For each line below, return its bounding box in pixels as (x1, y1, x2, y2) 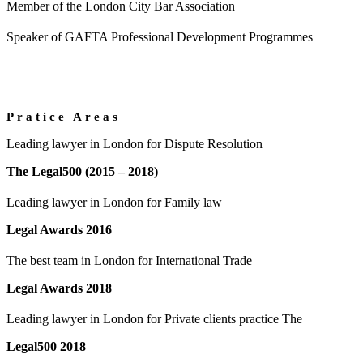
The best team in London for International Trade (6, 253, 252, 267)
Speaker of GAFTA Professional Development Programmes (6, 29, 313, 44)
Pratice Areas (6, 109, 121, 123)
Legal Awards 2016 (6, 222, 112, 237)
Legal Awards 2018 (6, 280, 112, 295)
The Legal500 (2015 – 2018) (6, 164, 158, 178)
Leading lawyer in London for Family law (6, 194, 222, 209)
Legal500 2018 (6, 339, 86, 353)
